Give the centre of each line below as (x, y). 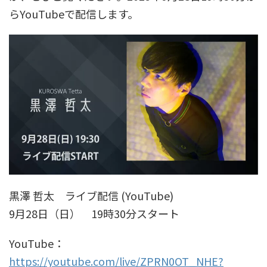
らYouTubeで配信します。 (74, 14)
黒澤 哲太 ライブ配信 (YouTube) (91, 195)
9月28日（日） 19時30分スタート (94, 213)
